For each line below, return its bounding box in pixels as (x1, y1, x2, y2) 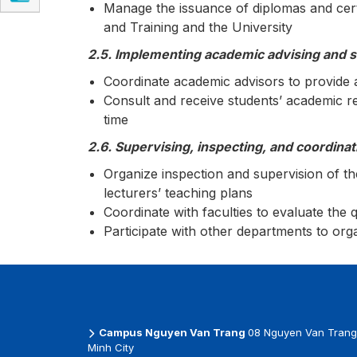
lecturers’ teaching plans (103, 185, 253, 201)
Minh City (87, 341, 134, 354)
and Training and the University (103, 19, 292, 35)
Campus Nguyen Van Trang (96, 326, 248, 339)
